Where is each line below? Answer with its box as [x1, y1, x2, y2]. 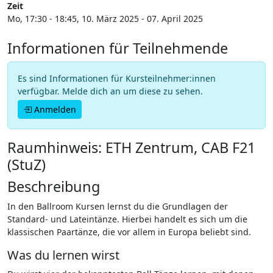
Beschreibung [7, 176, 100, 196]
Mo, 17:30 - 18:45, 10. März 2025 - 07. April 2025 [7, 12, 203, 24]
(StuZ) [7, 154, 46, 174]
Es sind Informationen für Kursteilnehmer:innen [18, 72, 216, 84]
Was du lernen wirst [7, 246, 119, 263]
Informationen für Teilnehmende [7, 38, 228, 58]
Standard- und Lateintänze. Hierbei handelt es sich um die [7, 213, 247, 225]
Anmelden [32, 103, 76, 115]
